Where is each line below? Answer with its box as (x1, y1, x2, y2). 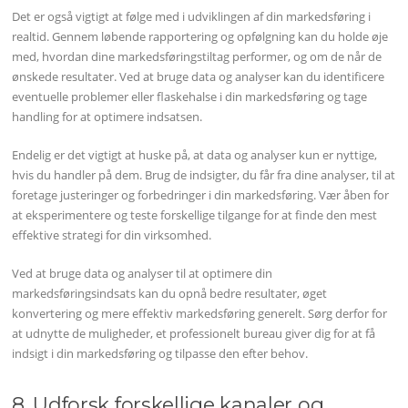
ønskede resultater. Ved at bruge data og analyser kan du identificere (12, 68, 385, 86)
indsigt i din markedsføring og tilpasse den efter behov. (12, 344, 309, 362)
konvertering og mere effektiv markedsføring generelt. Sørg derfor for (12, 304, 388, 321)
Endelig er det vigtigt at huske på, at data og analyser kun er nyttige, (12, 146, 378, 163)
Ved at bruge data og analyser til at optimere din (12, 264, 273, 281)
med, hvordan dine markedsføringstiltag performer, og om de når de (12, 48, 382, 66)
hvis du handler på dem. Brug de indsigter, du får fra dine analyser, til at (12, 166, 396, 183)
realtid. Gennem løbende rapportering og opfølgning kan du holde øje (12, 28, 389, 46)
